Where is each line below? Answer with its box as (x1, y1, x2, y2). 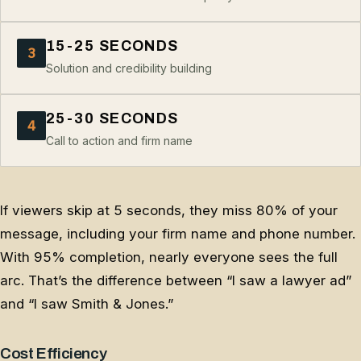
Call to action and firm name (46, 134, 193, 148)
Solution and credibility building (46, 61, 212, 76)
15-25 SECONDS (46, 38, 179, 55)
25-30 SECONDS (46, 110, 179, 127)
